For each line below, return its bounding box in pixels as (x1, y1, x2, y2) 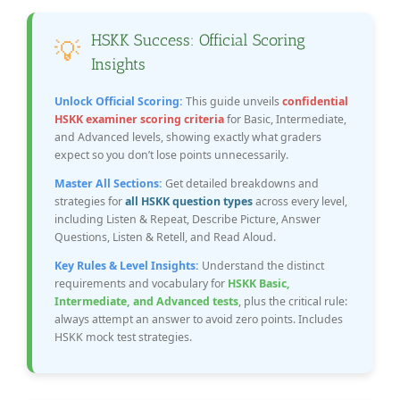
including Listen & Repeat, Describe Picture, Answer (54, 211, 321, 227)
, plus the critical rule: (238, 293, 347, 309)
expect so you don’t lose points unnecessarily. (54, 146, 288, 162)
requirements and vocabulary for (54, 275, 228, 291)
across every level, (253, 193, 347, 209)
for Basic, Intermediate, (224, 111, 346, 127)
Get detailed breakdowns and (162, 175, 319, 191)
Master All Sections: (54, 175, 162, 191)
